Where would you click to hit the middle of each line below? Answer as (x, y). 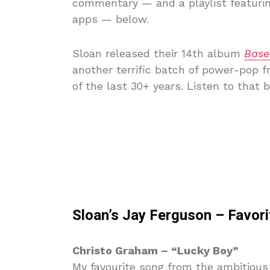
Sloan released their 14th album (158, 53)
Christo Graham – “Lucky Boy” (155, 250)
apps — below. (111, 19)
